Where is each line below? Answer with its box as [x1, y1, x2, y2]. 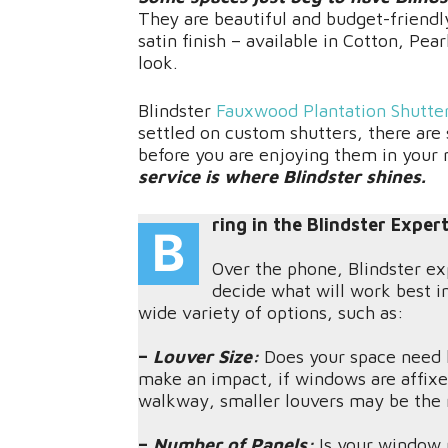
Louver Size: [153, 346, 264, 368]
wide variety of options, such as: [138, 302, 409, 324]
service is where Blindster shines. [138, 166, 426, 188]
